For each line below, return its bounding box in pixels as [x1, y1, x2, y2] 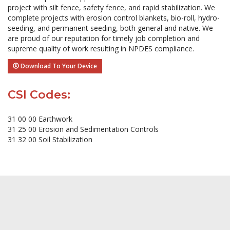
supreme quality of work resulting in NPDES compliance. [8, 44, 194, 53]
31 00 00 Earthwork [8, 114, 72, 124]
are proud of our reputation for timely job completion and [8, 33, 200, 43]
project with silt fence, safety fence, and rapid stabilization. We [8, 3, 215, 12]
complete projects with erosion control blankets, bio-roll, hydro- [8, 13, 220, 23]
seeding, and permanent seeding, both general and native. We [8, 23, 213, 33]
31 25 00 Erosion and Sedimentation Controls [8, 124, 159, 134]
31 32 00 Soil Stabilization [8, 135, 92, 144]
